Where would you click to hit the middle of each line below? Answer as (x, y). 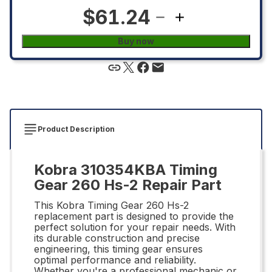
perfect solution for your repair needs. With (135, 227)
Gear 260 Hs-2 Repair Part (128, 185)
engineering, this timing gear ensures (118, 249)
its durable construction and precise (117, 238)
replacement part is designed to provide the (134, 216)
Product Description (76, 129)
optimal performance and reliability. (115, 260)
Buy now (136, 41)
